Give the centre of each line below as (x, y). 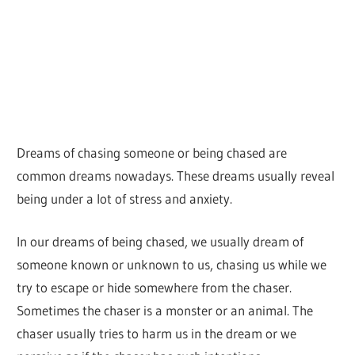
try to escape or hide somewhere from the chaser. (155, 288)
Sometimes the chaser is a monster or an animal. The (165, 311)
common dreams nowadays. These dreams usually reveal (176, 175)
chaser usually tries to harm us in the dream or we (157, 334)
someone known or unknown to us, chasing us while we (172, 265)
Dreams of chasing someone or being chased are (152, 152)
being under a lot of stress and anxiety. (125, 198)
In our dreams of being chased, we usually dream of (160, 242)
